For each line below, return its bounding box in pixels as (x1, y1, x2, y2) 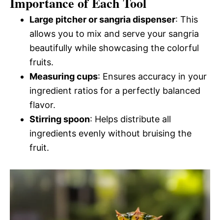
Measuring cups (29, 71, 98, 82)
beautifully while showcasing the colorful (29, 43, 199, 53)
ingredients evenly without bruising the (29, 128, 192, 138)
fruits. (29, 57, 54, 67)
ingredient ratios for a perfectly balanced (29, 85, 200, 96)
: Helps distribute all (90, 114, 171, 124)
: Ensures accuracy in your (98, 71, 207, 82)
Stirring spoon (29, 114, 90, 124)
